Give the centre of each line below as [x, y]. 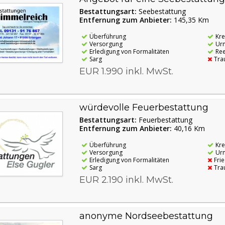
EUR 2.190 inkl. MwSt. [126, 180]
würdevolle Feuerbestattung [144, 107]
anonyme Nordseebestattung [146, 216]
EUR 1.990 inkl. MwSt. [126, 71]
